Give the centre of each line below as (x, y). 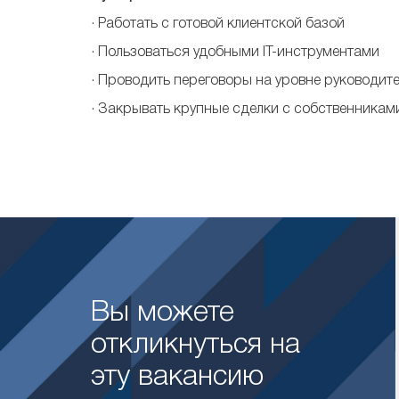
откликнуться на (195, 345)
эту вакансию (177, 377)
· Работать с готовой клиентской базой (218, 24)
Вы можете (163, 313)
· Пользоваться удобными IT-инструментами (235, 53)
